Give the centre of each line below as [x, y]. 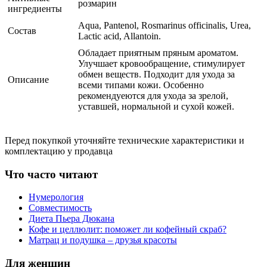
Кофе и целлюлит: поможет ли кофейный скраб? [128, 229]
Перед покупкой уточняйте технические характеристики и [125, 140]
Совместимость [60, 208]
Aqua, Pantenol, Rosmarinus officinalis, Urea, [164, 25]
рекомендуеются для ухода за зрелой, [153, 95]
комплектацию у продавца [59, 151]
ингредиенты [35, 8]
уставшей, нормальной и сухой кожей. [156, 106]
